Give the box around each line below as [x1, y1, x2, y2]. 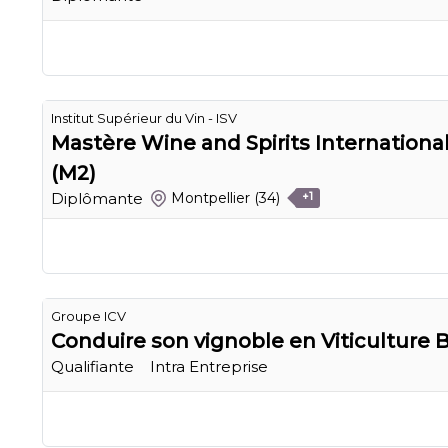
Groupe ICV [51, 307, 126, 324]
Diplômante [51, 188, 143, 208]
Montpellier [171, 189, 251, 208]
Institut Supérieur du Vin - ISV [51, 109, 237, 126]
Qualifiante [51, 356, 134, 376]
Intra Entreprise [150, 356, 268, 376]
